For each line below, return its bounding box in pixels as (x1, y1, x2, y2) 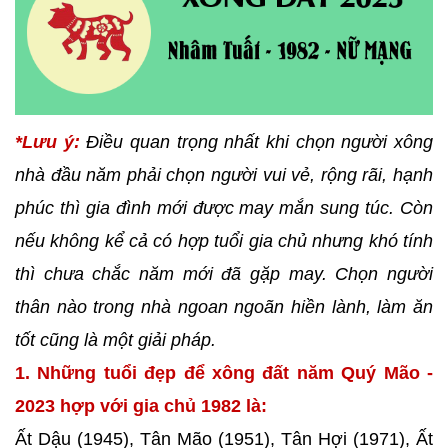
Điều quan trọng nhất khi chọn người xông (79, 132, 434, 152)
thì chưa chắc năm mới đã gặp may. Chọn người (15, 264, 433, 284)
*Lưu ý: (15, 132, 80, 152)
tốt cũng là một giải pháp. (15, 330, 216, 350)
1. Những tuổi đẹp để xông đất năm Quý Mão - (15, 363, 433, 383)
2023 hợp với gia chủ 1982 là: (15, 396, 267, 416)
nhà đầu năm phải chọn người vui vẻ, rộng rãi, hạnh (15, 165, 433, 185)
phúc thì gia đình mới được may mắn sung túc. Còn (15, 198, 433, 218)
